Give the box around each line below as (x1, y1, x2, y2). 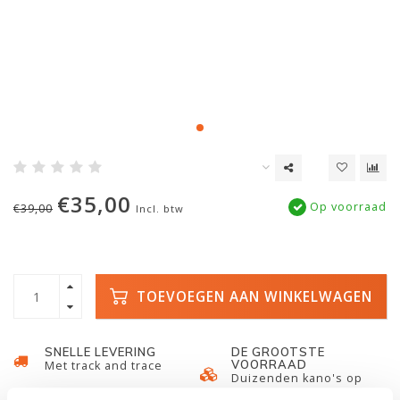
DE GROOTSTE (231, 345, 325, 359)
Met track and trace (45, 358, 162, 373)
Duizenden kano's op (231, 371, 362, 386)
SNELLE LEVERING (45, 345, 156, 359)
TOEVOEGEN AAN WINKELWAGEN (132, 287, 372, 306)
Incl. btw (136, 202, 184, 215)
